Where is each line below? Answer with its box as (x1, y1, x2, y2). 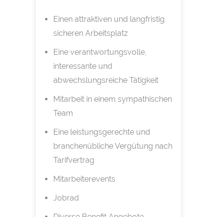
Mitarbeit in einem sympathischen (53, 94, 172, 104)
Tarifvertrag (53, 155, 94, 165)
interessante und (53, 62, 112, 71)
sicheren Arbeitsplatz (53, 29, 128, 38)
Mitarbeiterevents (53, 174, 115, 184)
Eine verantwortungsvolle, (53, 47, 147, 57)
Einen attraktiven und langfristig (53, 15, 165, 24)
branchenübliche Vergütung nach (53, 141, 172, 151)
